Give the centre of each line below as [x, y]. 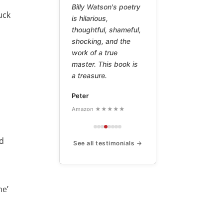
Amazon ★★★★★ [99, 109]
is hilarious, [90, 18]
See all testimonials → [108, 143]
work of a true [95, 53]
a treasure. [90, 76]
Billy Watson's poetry [106, 7]
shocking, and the [101, 41]
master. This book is [105, 64]
